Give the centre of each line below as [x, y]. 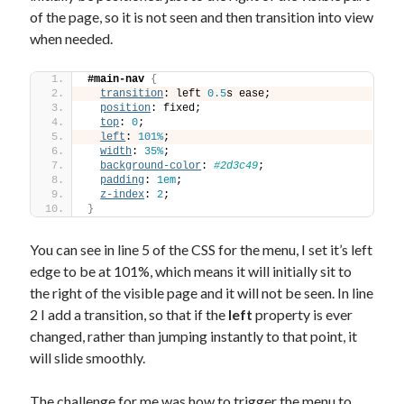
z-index [123, 195]
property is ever [303, 315]
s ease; [249, 94]
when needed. [72, 39]
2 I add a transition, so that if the [129, 315]
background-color [151, 166]
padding [123, 181]
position [126, 109]
